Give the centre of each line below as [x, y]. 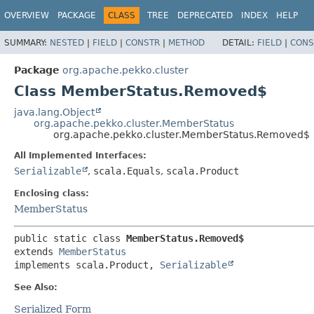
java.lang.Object [54, 112]
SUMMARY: [27, 42]
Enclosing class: [52, 193]
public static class [70, 238]
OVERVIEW [27, 15]
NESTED [67, 42]
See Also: [36, 287]
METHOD [186, 42]
